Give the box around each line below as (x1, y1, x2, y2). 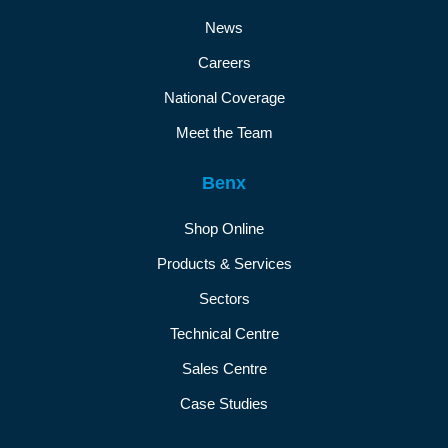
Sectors (198, 290, 250, 307)
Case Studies (180, 395, 268, 412)
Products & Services (156, 255, 292, 272)
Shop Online (184, 220, 264, 237)
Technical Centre (169, 325, 279, 342)
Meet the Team (175, 124, 273, 141)
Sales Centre (181, 360, 267, 377)
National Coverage (163, 89, 285, 106)
